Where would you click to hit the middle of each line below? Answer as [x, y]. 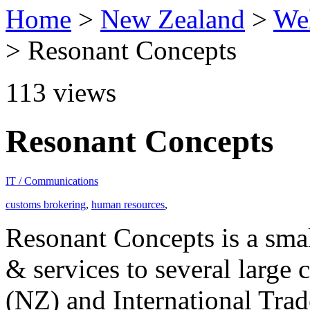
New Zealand [173, 19]
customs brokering [46, 204]
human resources [128, 204]
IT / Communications [52, 181]
